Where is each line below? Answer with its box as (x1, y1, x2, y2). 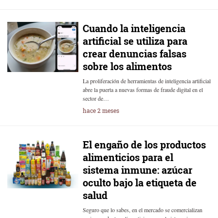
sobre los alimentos (82, 60, 172, 73)
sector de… (82, 94, 109, 102)
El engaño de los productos (82, 138, 206, 151)
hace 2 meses (82, 107, 119, 114)
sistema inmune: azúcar (82, 163, 192, 176)
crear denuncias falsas (82, 47, 186, 60)
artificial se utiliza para (82, 35, 187, 47)
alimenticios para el (82, 151, 173, 163)
